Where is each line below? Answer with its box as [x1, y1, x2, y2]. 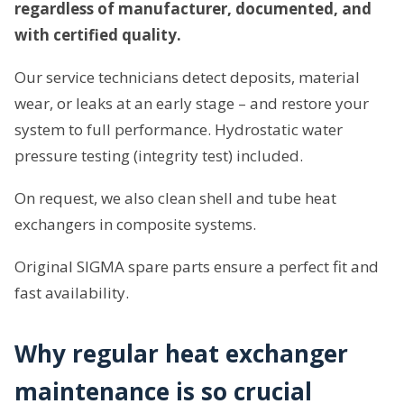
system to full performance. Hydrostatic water [14, 119, 343, 141]
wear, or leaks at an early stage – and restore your [14, 93, 369, 115]
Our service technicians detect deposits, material [14, 67, 360, 88]
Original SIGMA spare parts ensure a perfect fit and [14, 256, 379, 278]
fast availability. [14, 282, 129, 304]
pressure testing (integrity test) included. [14, 145, 303, 167]
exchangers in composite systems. [14, 214, 256, 235]
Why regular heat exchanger [14, 337, 348, 371]
